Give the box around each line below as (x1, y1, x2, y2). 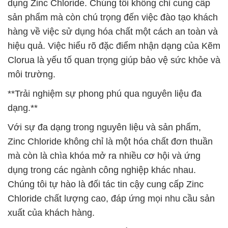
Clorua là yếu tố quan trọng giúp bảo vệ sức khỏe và (8, 55, 220, 65)
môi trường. (8, 69, 55, 79)
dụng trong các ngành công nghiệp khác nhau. (8, 165, 196, 175)
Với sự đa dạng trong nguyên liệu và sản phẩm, (8, 122, 201, 132)
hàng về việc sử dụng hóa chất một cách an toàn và (8, 26, 218, 37)
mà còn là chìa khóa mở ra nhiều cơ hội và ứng (8, 151, 201, 161)
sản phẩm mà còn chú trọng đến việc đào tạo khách (8, 12, 218, 22)
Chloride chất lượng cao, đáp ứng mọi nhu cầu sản (8, 193, 215, 204)
